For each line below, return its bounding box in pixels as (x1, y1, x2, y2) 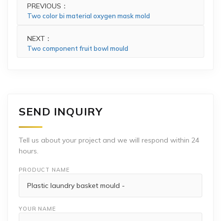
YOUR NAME (19, 205, 56, 212)
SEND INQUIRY (19, 105, 103, 118)
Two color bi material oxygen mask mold (27, 12, 150, 20)
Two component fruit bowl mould (27, 44, 128, 52)
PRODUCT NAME (19, 166, 70, 173)
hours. (19, 147, 38, 155)
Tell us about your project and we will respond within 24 (19, 136, 199, 145)
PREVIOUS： (27, 1, 68, 10)
